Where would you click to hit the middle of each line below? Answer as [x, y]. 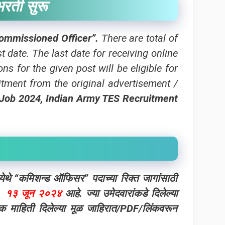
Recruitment [149, 98]
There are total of [138, 38]
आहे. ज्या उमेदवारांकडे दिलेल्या [122, 193]
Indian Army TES [83, 98]
